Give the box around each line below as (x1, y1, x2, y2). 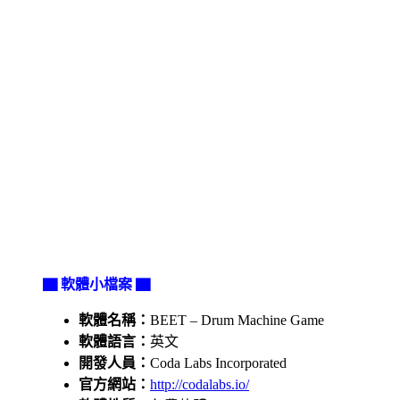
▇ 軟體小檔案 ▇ (43, 276, 150, 292)
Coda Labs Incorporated (150, 354, 287, 371)
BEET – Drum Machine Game (150, 312, 324, 328)
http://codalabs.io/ (150, 376, 249, 392)
